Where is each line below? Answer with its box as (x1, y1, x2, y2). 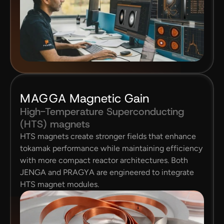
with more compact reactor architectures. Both (20, 155, 188, 165)
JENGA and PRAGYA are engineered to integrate (20, 167, 194, 177)
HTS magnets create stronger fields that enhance (20, 131, 196, 141)
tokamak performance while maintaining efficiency (20, 143, 202, 153)
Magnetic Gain (69, 90, 149, 106)
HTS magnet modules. (20, 179, 99, 189)
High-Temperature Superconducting (20, 105, 184, 118)
